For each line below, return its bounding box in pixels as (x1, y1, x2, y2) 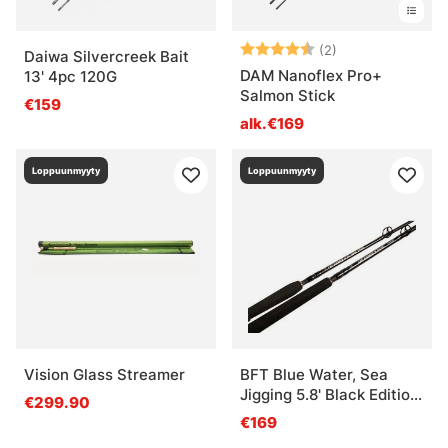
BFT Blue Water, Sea (240, 364, 388, 384)
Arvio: (240, 38, 285, 58)
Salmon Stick (240, 85, 335, 105)
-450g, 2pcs (240, 404, 328, 424)
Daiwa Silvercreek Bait (24, 46, 189, 66)
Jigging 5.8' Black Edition (240, 384, 419, 404)
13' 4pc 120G (24, 66, 117, 86)
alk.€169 (240, 113, 304, 133)
